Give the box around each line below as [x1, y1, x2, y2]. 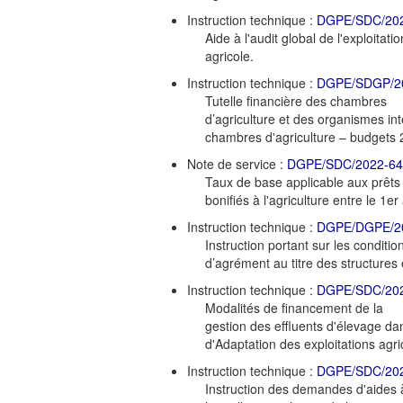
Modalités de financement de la [205, 298, 383, 317]
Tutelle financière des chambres [205, 91, 387, 110]
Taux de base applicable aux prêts [205, 172, 400, 191]
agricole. [205, 46, 254, 65]
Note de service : [187, 154, 287, 173]
